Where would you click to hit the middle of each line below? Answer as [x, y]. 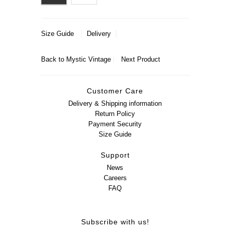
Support [115, 155]
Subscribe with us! [115, 222]
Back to [54, 59]
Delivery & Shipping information [115, 103]
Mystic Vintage [89, 59]
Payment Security [115, 124]
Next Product [141, 59]
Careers [115, 178]
